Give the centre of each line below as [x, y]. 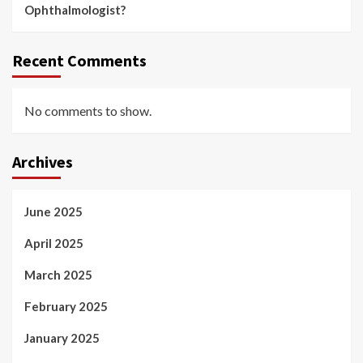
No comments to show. [88, 111]
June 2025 [53, 212]
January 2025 [62, 338]
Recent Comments [79, 61]
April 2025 [54, 243]
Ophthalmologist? [75, 10]
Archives [43, 162]
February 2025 [66, 307]
